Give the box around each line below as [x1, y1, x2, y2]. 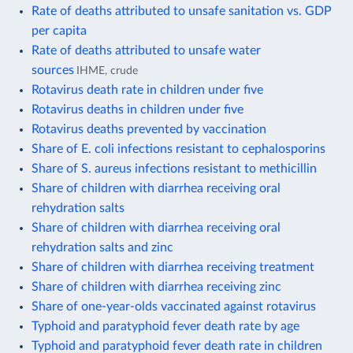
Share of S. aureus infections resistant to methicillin [32, 162, 317, 175]
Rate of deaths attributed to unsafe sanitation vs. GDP [32, 4, 332, 17]
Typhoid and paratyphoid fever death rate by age [32, 319, 299, 333]
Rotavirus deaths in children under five [32, 102, 243, 116]
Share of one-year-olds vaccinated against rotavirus [32, 299, 316, 313]
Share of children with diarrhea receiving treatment [32, 260, 314, 273]
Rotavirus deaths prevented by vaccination [32, 122, 266, 136]
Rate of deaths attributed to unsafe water [32, 43, 261, 57]
